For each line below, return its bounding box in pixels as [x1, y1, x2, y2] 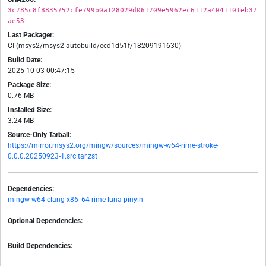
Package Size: [8, 81, 51, 90]
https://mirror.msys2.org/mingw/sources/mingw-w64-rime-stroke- [8, 141, 218, 150]
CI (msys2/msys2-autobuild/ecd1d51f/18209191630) [8, 42, 181, 50]
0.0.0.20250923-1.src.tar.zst [8, 152, 97, 161]
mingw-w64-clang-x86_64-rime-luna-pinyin [8, 195, 143, 204]
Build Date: [8, 56, 42, 65]
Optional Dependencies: [8, 217, 83, 226]
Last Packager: [8, 31, 54, 40]
